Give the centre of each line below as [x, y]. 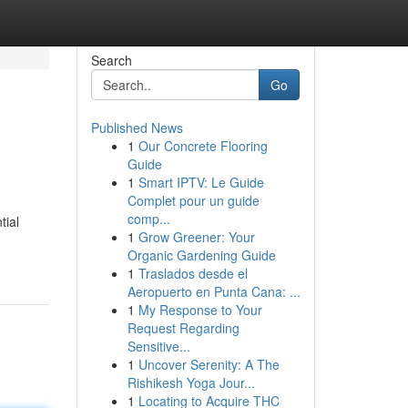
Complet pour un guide [193, 200]
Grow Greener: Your [196, 237]
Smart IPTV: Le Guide [201, 182]
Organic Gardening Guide [201, 255]
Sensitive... [158, 346]
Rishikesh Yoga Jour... [191, 382]
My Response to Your [200, 310]
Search [111, 60]
